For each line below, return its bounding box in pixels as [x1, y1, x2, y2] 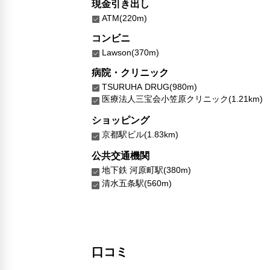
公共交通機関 [92, 150, 149, 161]
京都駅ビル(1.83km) [102, 129, 178, 139]
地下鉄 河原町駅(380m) [102, 165, 191, 175]
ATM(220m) [102, 13, 147, 23]
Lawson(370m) [102, 47, 159, 57]
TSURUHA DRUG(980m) [102, 81, 197, 92]
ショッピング [92, 115, 149, 125]
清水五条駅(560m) [102, 178, 172, 188]
